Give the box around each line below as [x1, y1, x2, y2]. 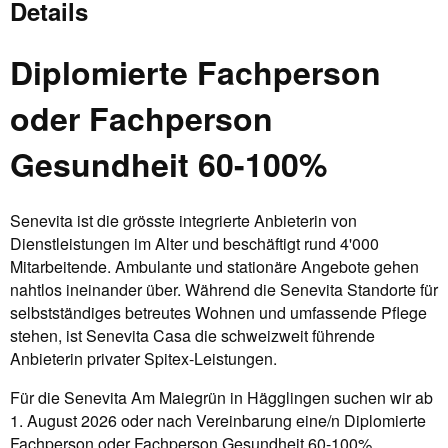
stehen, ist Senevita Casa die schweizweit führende [10, 323, 375, 347]
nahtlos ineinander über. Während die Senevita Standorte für [10, 277, 438, 301]
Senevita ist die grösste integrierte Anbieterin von [10, 208, 357, 232]
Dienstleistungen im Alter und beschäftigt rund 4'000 [10, 231, 379, 255]
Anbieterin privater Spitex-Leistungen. [10, 346, 277, 370]
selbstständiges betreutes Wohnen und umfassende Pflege [10, 300, 427, 324]
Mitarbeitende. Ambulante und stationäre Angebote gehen [10, 254, 419, 278]
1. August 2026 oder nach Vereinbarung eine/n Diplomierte [10, 408, 426, 432]
